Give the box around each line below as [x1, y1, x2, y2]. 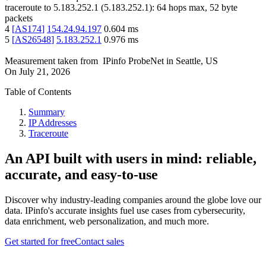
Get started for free [5, 236, 75, 247]
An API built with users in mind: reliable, [5, 151, 256, 167]
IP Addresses [28, 118, 77, 128]
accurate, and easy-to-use [5, 167, 158, 183]
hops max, [166, 2, 210, 13]
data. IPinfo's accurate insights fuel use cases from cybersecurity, [5, 205, 245, 216]
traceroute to [5, 2, 51, 13]
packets [5, 13, 33, 24]
